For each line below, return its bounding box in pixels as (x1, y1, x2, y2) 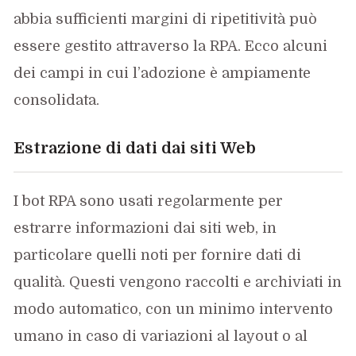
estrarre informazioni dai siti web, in (14, 219, 277, 236)
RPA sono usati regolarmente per (48, 192, 284, 209)
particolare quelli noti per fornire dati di (14, 246, 302, 263)
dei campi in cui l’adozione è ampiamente (14, 64, 311, 81)
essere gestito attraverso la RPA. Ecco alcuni (14, 37, 328, 54)
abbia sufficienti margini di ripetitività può (14, 10, 318, 27)
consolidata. (14, 91, 100, 108)
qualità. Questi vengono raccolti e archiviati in (14, 273, 342, 290)
